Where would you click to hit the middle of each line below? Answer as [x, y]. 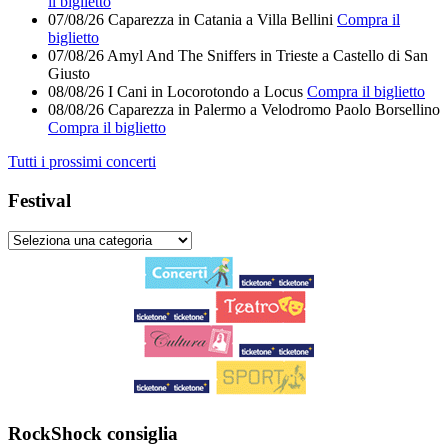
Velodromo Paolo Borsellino [350, 110]
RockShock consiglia [93, 433]
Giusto [69, 74]
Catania [218, 20]
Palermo [220, 110]
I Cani [127, 92]
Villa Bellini [295, 20]
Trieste [297, 56]
